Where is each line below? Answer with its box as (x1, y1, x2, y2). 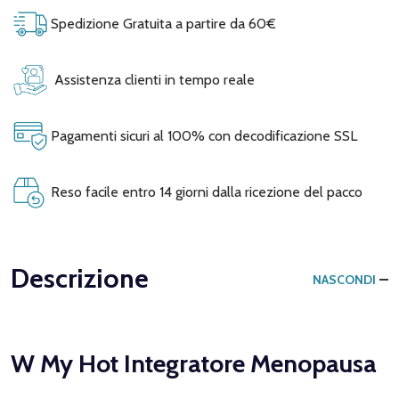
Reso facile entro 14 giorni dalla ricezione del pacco (47, 183, 362, 200)
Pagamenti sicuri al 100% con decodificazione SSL (47, 126, 357, 144)
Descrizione (11, 261, 149, 295)
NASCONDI (313, 271, 376, 288)
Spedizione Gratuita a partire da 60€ (47, 14, 276, 32)
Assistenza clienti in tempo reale (47, 70, 255, 88)
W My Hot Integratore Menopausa (11, 347, 377, 379)
